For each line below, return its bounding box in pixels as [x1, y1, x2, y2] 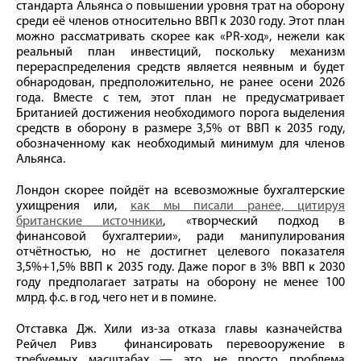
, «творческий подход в [163, 214, 345, 228]
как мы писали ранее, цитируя [130, 199, 346, 213]
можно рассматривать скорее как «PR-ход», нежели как [16, 30, 345, 44]
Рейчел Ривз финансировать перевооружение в [16, 338, 345, 351]
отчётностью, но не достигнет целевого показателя [16, 245, 345, 259]
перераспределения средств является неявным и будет [16, 60, 345, 74]
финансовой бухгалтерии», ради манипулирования [16, 230, 345, 243]
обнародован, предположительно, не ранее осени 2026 [16, 76, 345, 89]
